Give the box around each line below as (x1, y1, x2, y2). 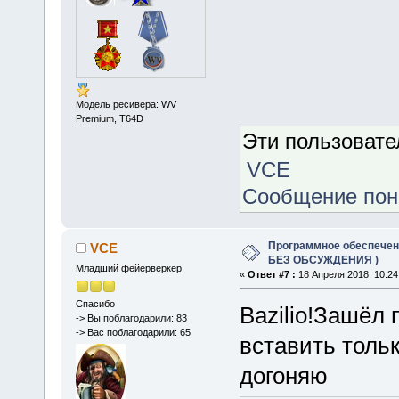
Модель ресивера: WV (75, 99, 176, 110)
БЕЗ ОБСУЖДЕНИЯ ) (267, 253, 379, 266)
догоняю (239, 362, 328, 389)
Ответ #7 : (247, 268, 296, 280)
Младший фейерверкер (75, 262, 182, 273)
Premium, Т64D (75, 113, 143, 125)
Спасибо (75, 298, 115, 310)
